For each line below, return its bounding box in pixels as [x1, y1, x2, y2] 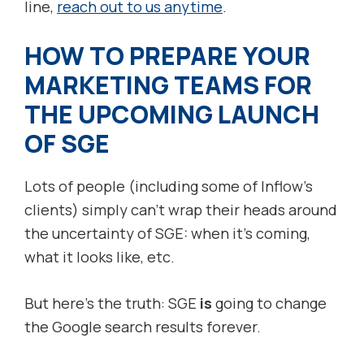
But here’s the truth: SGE [24, 293, 200, 314]
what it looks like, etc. [24, 247, 175, 267]
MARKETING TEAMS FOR [24, 68, 312, 102]
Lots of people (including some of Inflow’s [24, 176, 313, 197]
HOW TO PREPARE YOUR [24, 39, 310, 73]
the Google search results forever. [24, 317, 261, 337]
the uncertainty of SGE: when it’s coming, [24, 223, 310, 244]
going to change [212, 293, 327, 314]
